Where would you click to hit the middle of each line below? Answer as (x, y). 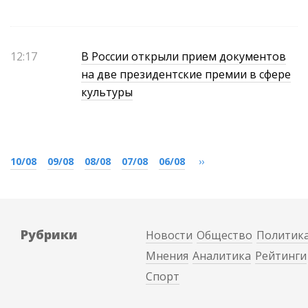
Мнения (167, 256)
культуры (107, 92)
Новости (169, 235)
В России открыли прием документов (184, 56)
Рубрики (49, 234)
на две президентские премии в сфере (186, 74)
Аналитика (222, 256)
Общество (225, 235)
